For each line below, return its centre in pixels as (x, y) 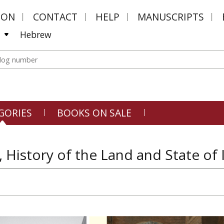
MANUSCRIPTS (171, 17)
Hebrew (36, 34)
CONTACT (55, 17)
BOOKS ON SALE (94, 113)
